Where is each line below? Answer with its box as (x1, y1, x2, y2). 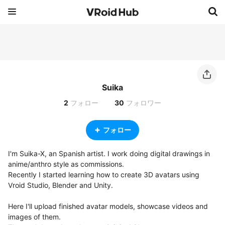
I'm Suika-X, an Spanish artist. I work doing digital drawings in (8, 149, 210, 158)
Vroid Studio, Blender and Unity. (8, 181, 113, 189)
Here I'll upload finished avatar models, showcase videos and (8, 202, 208, 210)
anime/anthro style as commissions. (8, 160, 124, 168)
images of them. (8, 212, 61, 221)
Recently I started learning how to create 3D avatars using (8, 170, 199, 179)
